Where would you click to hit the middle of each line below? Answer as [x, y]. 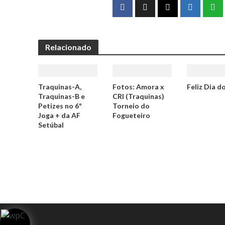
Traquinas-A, [60, 87]
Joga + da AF [59, 115]
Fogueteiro [131, 115]
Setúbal [51, 125]
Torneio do [131, 106]
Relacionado [68, 47]
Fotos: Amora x [138, 87]
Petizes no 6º [60, 106]
